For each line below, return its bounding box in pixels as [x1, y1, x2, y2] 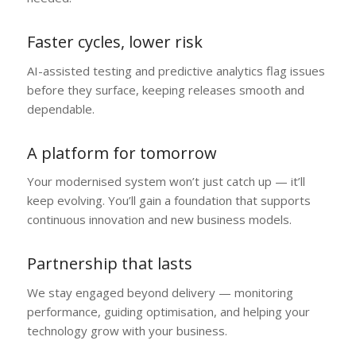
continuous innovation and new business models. [26, 211, 292, 228]
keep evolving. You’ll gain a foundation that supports [26, 192, 311, 209]
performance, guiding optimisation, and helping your [26, 303, 310, 319]
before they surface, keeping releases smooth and [26, 81, 304, 98]
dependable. [26, 100, 95, 117]
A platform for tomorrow [26, 141, 217, 164]
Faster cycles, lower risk [26, 31, 203, 52]
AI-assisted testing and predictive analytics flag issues [26, 62, 325, 79]
